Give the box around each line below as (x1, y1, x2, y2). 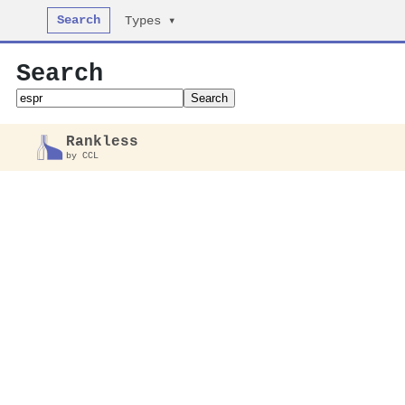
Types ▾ (125, 14, 176, 28)
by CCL (66, 150, 99, 161)
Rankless (66, 134, 139, 150)
